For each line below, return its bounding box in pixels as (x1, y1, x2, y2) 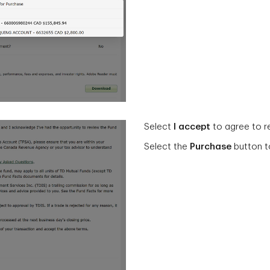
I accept (174, 122, 213, 131)
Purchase (190, 142, 231, 151)
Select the (144, 142, 190, 151)
